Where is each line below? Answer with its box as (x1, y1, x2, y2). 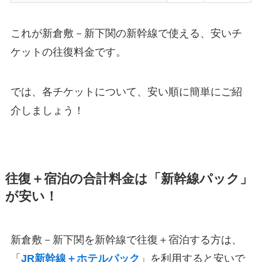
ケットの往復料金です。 (10, 46, 126, 58)
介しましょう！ (10, 104, 84, 116)
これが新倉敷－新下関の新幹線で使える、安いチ (10, 27, 242, 40)
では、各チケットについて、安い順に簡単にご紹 (10, 85, 242, 98)
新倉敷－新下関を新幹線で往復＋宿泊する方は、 (10, 233, 242, 246)
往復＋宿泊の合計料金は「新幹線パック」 (5, 171, 253, 186)
